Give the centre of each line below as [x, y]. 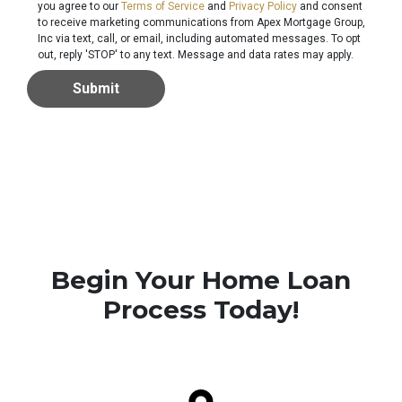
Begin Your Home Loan [201, 280]
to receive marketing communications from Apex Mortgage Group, [202, 23]
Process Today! [201, 310]
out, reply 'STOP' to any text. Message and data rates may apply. [196, 55]
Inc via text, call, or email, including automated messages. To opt [200, 39]
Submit [96, 89]
